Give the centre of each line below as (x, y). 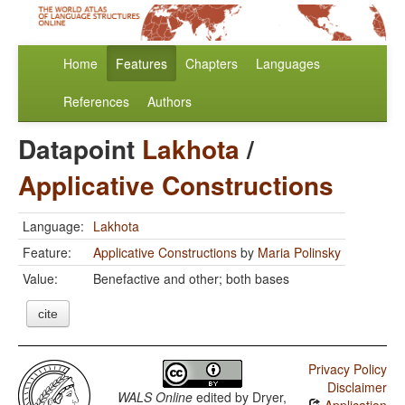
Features (141, 64)
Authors (170, 102)
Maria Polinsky (299, 253)
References (96, 102)
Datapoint (80, 149)
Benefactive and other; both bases (191, 279)
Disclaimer (357, 387)
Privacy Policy (347, 369)
